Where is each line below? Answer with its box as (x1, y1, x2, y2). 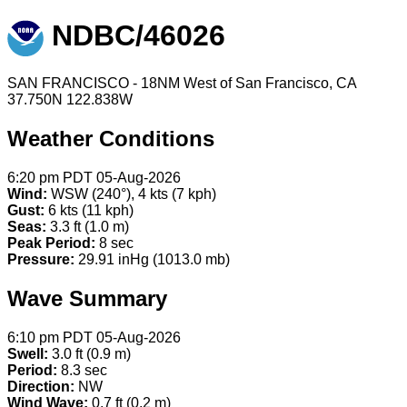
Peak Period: (7, 235, 95, 252)
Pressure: (7, 252, 74, 268)
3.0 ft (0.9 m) (48, 346, 131, 362)
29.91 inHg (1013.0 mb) (74, 252, 230, 268)
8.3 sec (57, 362, 107, 379)
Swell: (7, 346, 48, 362)
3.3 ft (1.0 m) (46, 219, 129, 235)
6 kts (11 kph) (45, 203, 134, 219)
